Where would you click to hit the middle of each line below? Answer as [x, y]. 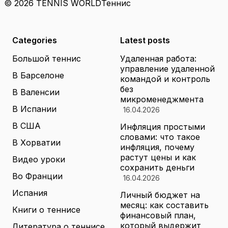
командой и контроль [165, 79]
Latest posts [145, 40]
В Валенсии [36, 92]
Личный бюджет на [160, 195]
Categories [35, 40]
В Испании [34, 109]
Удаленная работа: [158, 59]
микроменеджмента [162, 99]
